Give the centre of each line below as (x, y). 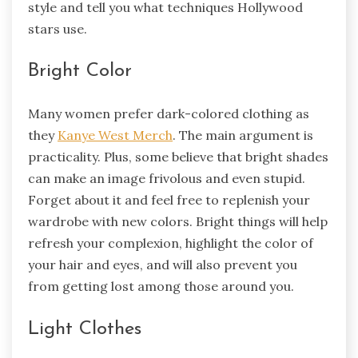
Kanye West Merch (115, 135)
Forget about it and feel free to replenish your (169, 200)
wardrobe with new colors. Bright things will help (178, 222)
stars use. (58, 28)
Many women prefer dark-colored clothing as (169, 114)
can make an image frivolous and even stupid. (167, 179)
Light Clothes (85, 330)
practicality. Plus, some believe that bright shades (178, 157)
